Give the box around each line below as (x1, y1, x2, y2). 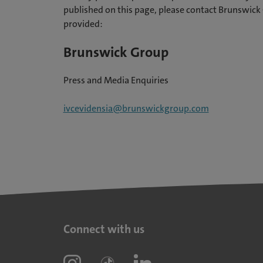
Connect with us (63, 221, 144, 237)
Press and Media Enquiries (63, 74, 168, 86)
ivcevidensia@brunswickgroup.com (63, 102, 209, 114)
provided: (63, 18, 103, 30)
